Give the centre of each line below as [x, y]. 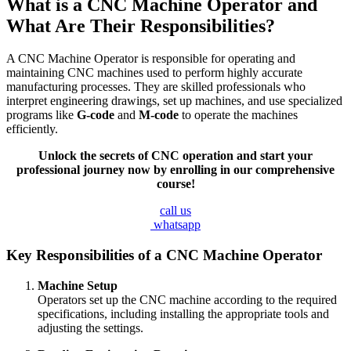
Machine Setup [78, 285]
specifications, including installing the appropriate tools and [183, 313]
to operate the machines [238, 115]
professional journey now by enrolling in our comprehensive [175, 170]
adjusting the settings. [90, 327]
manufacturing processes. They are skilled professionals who [156, 87]
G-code [96, 115]
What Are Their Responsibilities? [141, 25]
